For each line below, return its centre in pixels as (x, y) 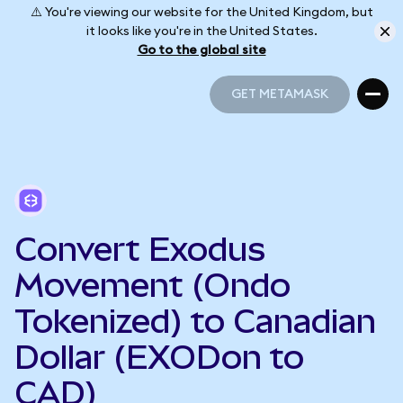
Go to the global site (201, 50)
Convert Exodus (140, 249)
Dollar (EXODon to (159, 357)
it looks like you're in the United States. (201, 31)
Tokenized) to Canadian (195, 321)
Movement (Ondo (152, 285)
